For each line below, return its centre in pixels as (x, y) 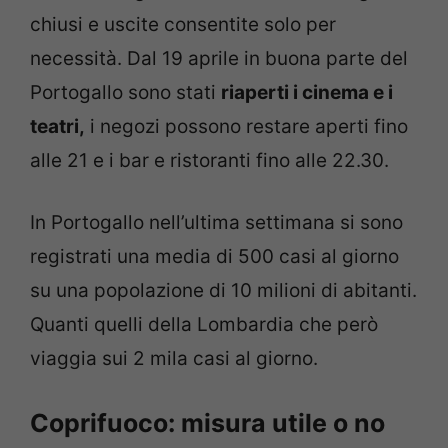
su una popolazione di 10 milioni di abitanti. (223, 291)
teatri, (57, 126)
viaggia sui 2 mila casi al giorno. (174, 359)
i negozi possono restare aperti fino (246, 126)
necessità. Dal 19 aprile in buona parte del (219, 58)
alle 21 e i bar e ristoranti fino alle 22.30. (209, 160)
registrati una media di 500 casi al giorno (214, 257)
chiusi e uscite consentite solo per (183, 24)
